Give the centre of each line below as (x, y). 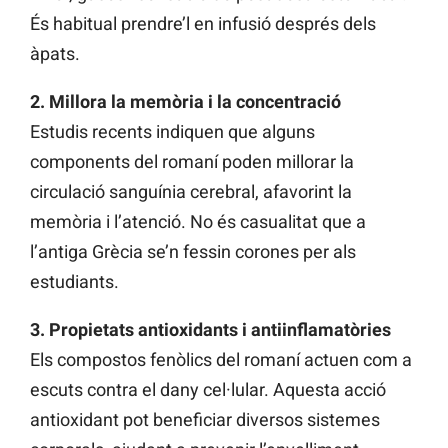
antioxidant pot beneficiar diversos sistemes (205, 419)
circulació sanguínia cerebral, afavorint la (191, 191)
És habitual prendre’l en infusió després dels (203, 23)
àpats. (55, 53)
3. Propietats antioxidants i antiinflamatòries (210, 329)
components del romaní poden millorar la (192, 161)
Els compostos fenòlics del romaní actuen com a (221, 359)
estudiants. (74, 281)
